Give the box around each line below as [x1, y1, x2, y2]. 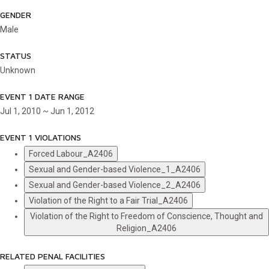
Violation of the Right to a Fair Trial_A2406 [29, 196, 188, 205]
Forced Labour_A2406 [29, 149, 113, 159]
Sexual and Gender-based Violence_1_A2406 [29, 165, 201, 174]
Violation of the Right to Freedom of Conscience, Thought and [30, 211, 263, 221]
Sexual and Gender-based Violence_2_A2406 [29, 180, 201, 190]
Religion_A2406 [116, 223, 177, 233]
